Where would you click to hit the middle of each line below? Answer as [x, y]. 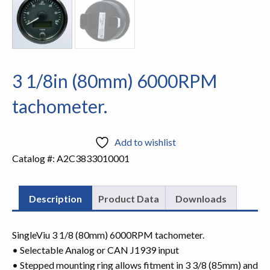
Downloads [201, 199]
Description [55, 199]
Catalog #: [34, 159]
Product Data [129, 199]
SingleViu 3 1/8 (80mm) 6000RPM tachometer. [108, 235]
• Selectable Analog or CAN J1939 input [96, 250]
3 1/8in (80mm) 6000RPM [115, 81]
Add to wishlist [145, 142]
